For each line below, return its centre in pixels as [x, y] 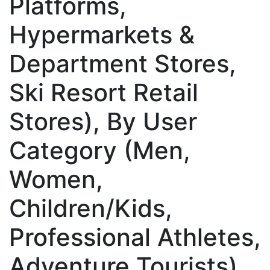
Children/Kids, [91, 208]
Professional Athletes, [135, 237]
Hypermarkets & [102, 34]
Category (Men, [100, 150]
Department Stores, [123, 63]
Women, [56, 179]
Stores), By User [103, 121]
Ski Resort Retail [104, 92]
